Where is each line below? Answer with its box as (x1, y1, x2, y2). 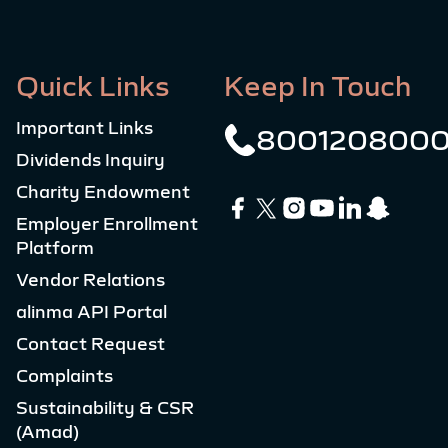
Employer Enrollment (16, 215, 199, 234)
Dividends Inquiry (16, 151, 166, 170)
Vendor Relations (16, 271, 166, 290)
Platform (16, 239, 95, 258)
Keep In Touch (224, 72, 411, 101)
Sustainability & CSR (16, 399, 195, 418)
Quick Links (16, 72, 171, 101)
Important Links (16, 119, 154, 138)
